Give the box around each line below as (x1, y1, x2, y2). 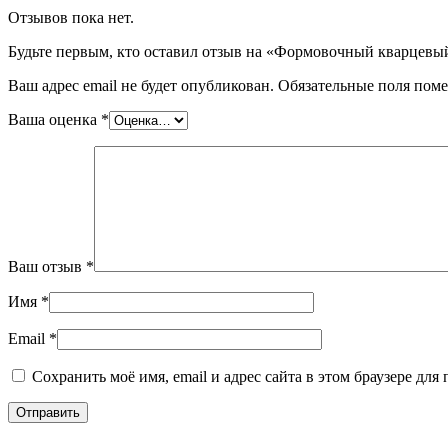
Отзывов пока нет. (8, 9, 134, 27)
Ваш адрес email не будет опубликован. (8, 77, 274, 95)
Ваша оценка (8, 111, 101, 129)
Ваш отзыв (8, 258, 86, 276)
